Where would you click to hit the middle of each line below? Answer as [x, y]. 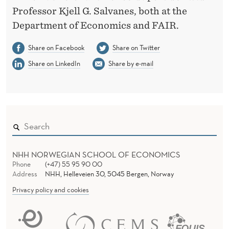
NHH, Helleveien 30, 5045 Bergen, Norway [109, 174]
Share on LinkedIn [54, 63]
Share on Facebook [56, 47]
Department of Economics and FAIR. [96, 25]
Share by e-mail [131, 63]
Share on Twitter [136, 47]
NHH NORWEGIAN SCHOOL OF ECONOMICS [96, 154]
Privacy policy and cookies [51, 189]
